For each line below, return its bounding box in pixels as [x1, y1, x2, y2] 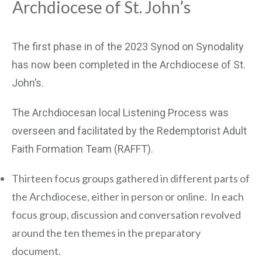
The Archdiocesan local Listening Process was [12, 106, 229, 119]
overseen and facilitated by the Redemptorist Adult [12, 124, 247, 137]
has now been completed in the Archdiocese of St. [12, 58, 246, 71]
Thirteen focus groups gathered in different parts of [12, 171, 250, 185]
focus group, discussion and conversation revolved [12, 208, 241, 221]
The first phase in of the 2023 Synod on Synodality [12, 40, 244, 53]
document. [12, 244, 61, 257]
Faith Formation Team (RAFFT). [12, 142, 156, 155]
